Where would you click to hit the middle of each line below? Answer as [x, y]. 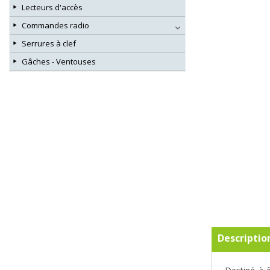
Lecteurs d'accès [52, 8]
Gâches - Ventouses [59, 62]
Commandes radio [55, 26]
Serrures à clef [49, 44]
